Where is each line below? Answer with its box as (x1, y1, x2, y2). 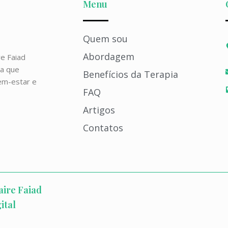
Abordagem (82, 50, 134, 63)
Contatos (82, 122, 123, 134)
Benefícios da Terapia (82, 68, 178, 80)
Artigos (82, 104, 115, 116)
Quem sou (82, 33, 128, 45)
